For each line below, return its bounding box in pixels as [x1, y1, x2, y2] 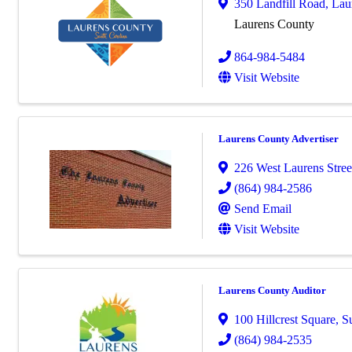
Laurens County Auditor [218, 284, 326, 296]
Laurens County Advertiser [218, 132, 339, 145]
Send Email [234, 201, 291, 215]
